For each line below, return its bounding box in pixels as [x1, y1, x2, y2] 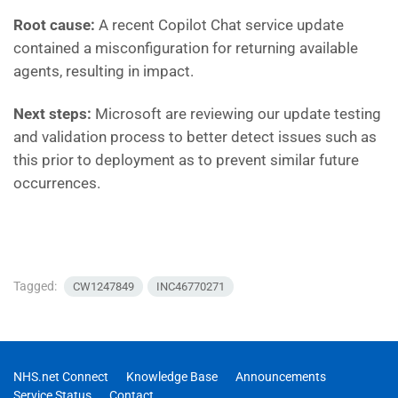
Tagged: [13, 279, 60, 293]
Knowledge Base [126, 370, 218, 384]
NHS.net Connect [13, 370, 108, 384]
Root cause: [13, 16, 95, 34]
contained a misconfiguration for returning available [13, 39, 358, 57]
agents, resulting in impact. [13, 62, 194, 80]
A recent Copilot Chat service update [95, 16, 344, 34]
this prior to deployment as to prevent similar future [13, 151, 359, 169]
